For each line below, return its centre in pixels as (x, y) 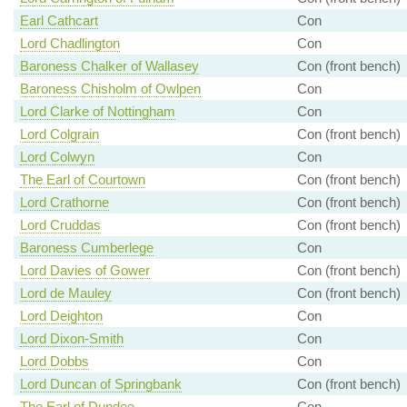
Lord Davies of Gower (84, 271)
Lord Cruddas (60, 225)
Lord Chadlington (69, 44)
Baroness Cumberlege (86, 248)
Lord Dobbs (54, 362)
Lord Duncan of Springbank (100, 384)
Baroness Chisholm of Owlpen (110, 89)
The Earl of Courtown (82, 180)
